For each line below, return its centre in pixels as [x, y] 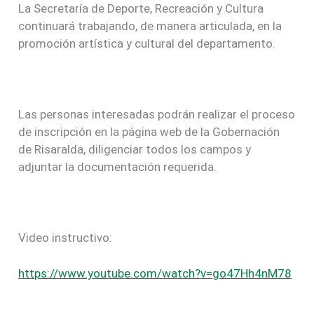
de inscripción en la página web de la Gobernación [149, 132]
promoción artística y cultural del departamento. [147, 44]
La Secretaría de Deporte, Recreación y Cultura [141, 9]
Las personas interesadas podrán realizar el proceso [157, 115]
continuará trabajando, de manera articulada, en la [150, 26]
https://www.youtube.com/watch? [110, 273]
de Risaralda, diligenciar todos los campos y [135, 150]
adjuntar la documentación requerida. [118, 167]
